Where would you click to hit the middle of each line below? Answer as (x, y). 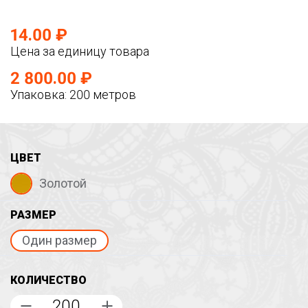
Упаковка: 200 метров (73, 95)
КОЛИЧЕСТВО (48, 280)
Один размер (59, 240)
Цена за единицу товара (80, 51)
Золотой (63, 183)
